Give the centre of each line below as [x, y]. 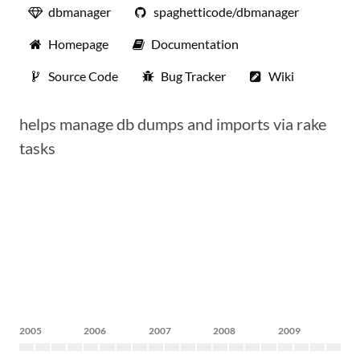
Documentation [195, 44]
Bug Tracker [193, 76]
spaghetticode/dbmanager [226, 12]
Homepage [78, 44]
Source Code [83, 76]
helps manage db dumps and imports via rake [173, 124]
